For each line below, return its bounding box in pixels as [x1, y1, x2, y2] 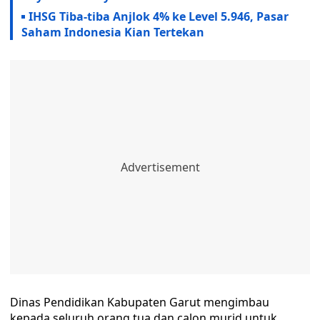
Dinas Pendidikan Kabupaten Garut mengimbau [10, 294, 269, 310]
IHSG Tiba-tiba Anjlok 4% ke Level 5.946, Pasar [29, 9, 289, 24]
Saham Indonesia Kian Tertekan [21, 24, 204, 40]
